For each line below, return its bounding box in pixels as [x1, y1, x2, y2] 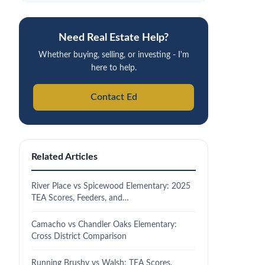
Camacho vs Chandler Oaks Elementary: [31, 220, 177, 229]
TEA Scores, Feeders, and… [31, 193, 129, 202]
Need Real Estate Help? [59, 33, 169, 43]
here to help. [91, 64, 137, 72]
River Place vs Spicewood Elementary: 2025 [31, 182, 190, 190]
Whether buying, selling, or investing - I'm [38, 51, 189, 59]
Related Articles [31, 152, 98, 161]
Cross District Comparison [31, 232, 127, 241]
